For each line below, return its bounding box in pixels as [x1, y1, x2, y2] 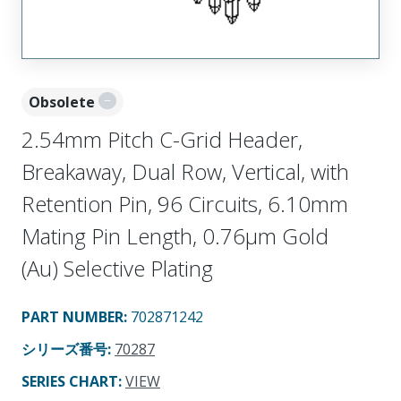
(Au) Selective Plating [21, 252, 213, 283]
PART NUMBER [21, 306, 124, 327]
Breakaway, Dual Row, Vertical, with [21, 156, 349, 186]
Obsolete [29, 91, 95, 112]
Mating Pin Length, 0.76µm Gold [21, 220, 328, 251]
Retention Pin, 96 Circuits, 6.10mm [21, 188, 348, 218]
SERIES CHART [21, 371, 118, 391]
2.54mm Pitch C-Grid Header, [21, 124, 303, 154]
